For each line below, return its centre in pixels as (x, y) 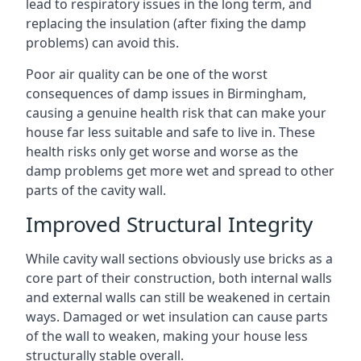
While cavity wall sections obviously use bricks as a (179, 259)
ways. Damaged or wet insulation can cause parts (177, 317)
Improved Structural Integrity (169, 224)
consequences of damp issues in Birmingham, (166, 93)
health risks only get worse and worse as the (162, 151)
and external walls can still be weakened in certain (178, 297)
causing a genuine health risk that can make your (176, 113)
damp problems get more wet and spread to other (180, 171)
